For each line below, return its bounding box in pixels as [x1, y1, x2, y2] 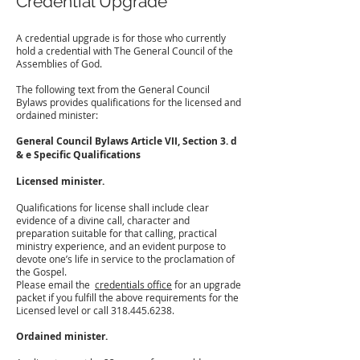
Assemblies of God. [16, 57, 102, 70]
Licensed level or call [16, 304, 111, 317]
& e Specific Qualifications [16, 148, 141, 162]
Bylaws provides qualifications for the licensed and [16, 96, 241, 108]
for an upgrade [172, 278, 241, 291]
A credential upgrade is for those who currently [16, 31, 226, 44]
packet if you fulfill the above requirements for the [16, 291, 239, 304]
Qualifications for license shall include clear [16, 201, 209, 214]
